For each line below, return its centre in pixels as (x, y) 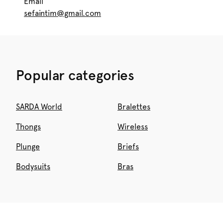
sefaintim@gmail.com (62, 13)
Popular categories (75, 75)
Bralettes (134, 107)
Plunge (28, 147)
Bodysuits (33, 167)
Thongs (28, 127)
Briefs (128, 147)
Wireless (133, 127)
